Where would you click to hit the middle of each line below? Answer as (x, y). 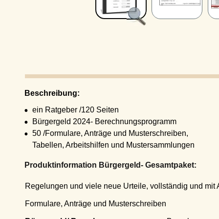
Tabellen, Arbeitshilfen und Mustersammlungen (100, 145)
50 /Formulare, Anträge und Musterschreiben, (97, 133)
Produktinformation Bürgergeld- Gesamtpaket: (97, 165)
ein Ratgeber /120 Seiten (62, 109)
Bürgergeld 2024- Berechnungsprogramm (91, 121)
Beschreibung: (38, 93)
